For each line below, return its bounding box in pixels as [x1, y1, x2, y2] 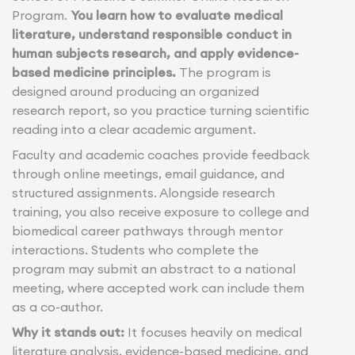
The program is [179, 63, 271, 80]
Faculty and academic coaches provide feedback [12, 146, 310, 162]
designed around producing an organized [12, 82, 259, 99]
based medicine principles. [12, 63, 179, 80]
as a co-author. [12, 298, 103, 315]
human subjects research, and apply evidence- [12, 44, 299, 61]
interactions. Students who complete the [12, 241, 258, 258]
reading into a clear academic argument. [12, 120, 256, 137]
